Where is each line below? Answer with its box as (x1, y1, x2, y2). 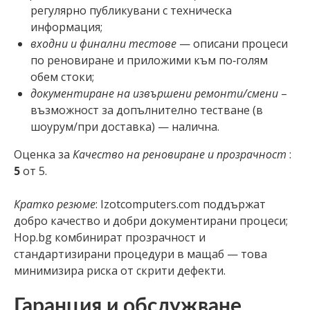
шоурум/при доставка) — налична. (30, 118, 219, 134)
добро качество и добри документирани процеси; (14, 212, 288, 228)
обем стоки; (30, 69, 94, 84)
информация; (30, 19, 102, 35)
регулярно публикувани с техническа (30, 2, 232, 18)
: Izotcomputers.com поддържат (95, 196, 266, 212)
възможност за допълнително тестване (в (30, 102, 263, 118)
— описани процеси (176, 35, 288, 51)
